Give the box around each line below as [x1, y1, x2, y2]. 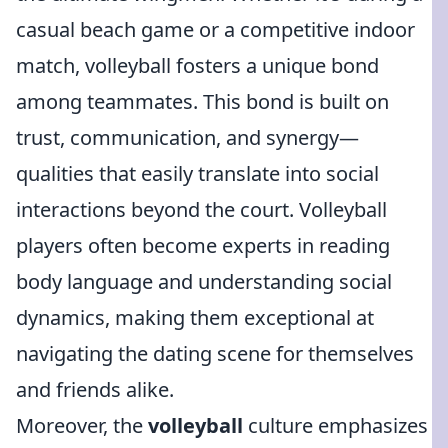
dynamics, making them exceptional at [16, 304, 374, 331]
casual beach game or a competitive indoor [16, 16, 415, 43]
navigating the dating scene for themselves [16, 340, 414, 367]
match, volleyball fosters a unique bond [16, 52, 379, 79]
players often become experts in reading [16, 232, 390, 259]
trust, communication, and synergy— [16, 124, 359, 151]
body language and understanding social [16, 268, 392, 295]
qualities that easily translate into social [16, 160, 379, 187]
